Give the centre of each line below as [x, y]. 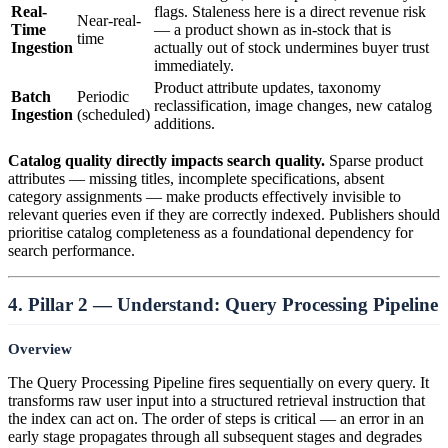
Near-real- [109, 20]
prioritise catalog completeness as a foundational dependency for [210, 232]
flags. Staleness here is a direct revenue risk [290, 11]
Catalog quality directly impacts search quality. [166, 160]
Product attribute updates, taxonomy [267, 87]
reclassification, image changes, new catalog [293, 105]
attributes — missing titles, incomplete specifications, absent [196, 178]
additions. [184, 123]
